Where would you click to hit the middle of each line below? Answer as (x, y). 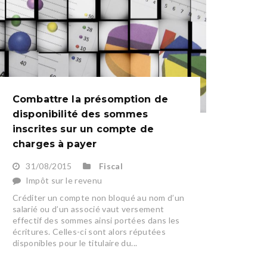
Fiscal (111, 166)
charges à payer (55, 144)
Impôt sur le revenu (64, 181)
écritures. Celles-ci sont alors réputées (89, 232)
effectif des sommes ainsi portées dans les (96, 221)
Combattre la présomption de (90, 100)
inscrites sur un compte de (83, 129)
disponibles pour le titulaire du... (75, 243)
